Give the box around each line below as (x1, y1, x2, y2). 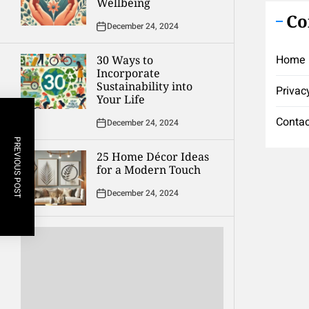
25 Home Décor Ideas (97, 149, 209, 164)
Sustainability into (97, 79, 192, 94)
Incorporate (97, 66, 160, 81)
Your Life (97, 92, 145, 107)
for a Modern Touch (97, 162, 201, 177)
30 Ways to (97, 52, 153, 68)
